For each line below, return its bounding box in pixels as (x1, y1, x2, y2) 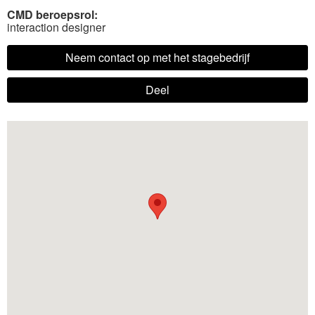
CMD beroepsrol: (7, 6, 98, 22)
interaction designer (7, 18, 105, 35)
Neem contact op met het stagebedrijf (65, 49, 250, 65)
